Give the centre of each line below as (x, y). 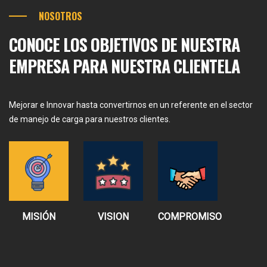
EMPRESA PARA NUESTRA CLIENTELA (124, 66)
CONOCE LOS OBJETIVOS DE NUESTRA (124, 44)
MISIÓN (39, 216)
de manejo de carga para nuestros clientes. (90, 119)
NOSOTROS (60, 16)
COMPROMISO (190, 216)
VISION (113, 216)
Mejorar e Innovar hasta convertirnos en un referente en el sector (131, 105)
